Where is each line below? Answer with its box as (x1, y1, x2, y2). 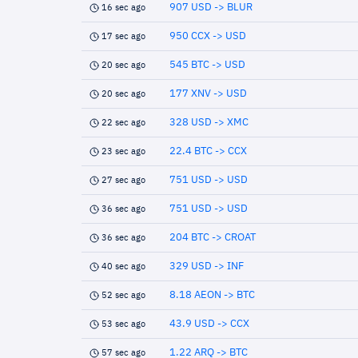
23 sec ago (101, 147, 145, 156)
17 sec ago (101, 32, 145, 41)
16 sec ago (101, 3, 145, 12)
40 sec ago (101, 262, 145, 271)
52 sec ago (101, 291, 145, 300)
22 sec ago (101, 118, 145, 127)
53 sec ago (101, 320, 145, 328)
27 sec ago (101, 176, 145, 185)
